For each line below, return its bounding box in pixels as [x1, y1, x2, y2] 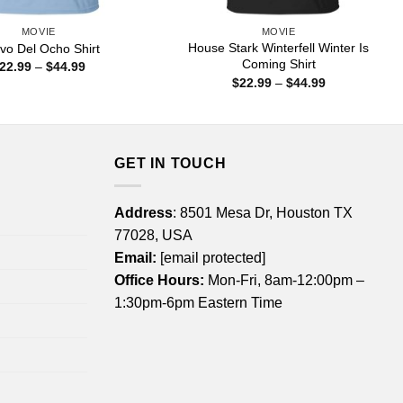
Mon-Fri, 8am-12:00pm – [204, 272, 364, 288]
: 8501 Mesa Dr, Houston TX [173, 204, 353, 220]
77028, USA [114, 227, 193, 243]
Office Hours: [114, 272, 204, 288]
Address [114, 204, 173, 220]
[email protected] [160, 249, 265, 265]
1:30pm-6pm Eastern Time [114, 294, 282, 310]
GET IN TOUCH [114, 156, 227, 172]
